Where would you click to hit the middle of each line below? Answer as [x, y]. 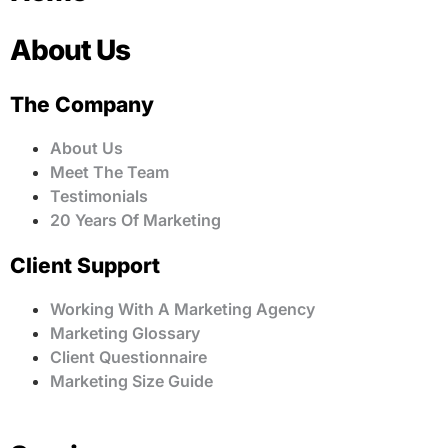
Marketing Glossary [125, 332]
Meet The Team [109, 172]
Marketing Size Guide [131, 380]
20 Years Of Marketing [135, 220]
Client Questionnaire [128, 356]
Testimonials [99, 196]
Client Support [85, 265]
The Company [82, 104]
